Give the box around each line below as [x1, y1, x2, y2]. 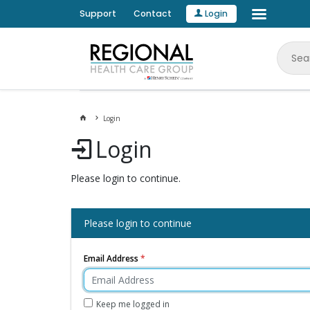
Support [79, 8, 116, 19]
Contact [133, 8, 172, 19]
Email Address [83, 252, 138, 264]
